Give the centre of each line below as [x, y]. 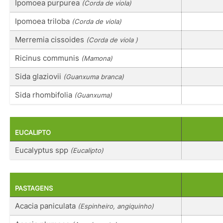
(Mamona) [97, 58]
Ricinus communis [48, 58]
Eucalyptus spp [43, 150]
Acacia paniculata [46, 206]
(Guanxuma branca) [94, 77]
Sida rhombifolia [45, 95]
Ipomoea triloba [43, 21]
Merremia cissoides [51, 40]
